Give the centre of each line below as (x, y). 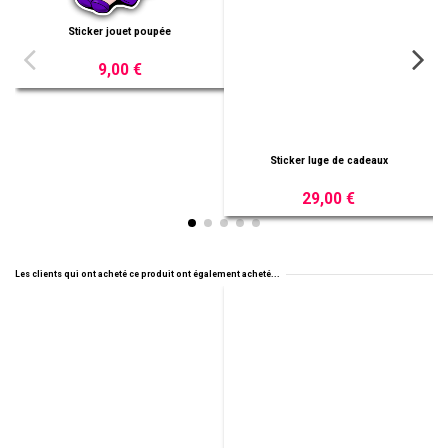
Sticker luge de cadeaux (109, 31)
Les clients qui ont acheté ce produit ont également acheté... (147, 274)
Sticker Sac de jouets (318, 160)
